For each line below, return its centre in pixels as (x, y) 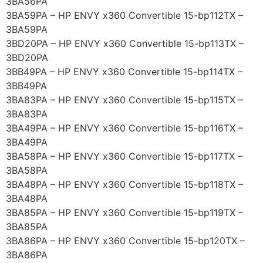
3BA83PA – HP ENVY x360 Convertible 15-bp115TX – (124, 100)
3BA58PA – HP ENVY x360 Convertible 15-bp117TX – (124, 156)
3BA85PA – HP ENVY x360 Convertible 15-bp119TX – (124, 213)
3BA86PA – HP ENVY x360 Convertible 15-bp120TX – (125, 241)
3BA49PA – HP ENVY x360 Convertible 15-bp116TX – (124, 128)
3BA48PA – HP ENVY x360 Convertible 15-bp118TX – (124, 185)
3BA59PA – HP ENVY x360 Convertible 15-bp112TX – (124, 16)
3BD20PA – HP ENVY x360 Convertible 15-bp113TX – (125, 44)
